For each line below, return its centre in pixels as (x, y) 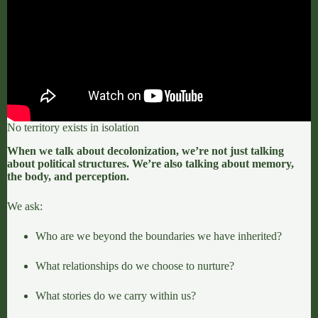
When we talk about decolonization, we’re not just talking (146, 151)
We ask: (25, 207)
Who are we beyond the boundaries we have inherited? (159, 236)
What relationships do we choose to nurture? (135, 266)
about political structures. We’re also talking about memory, (150, 164)
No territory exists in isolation (73, 128)
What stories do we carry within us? (116, 296)
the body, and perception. (68, 177)
